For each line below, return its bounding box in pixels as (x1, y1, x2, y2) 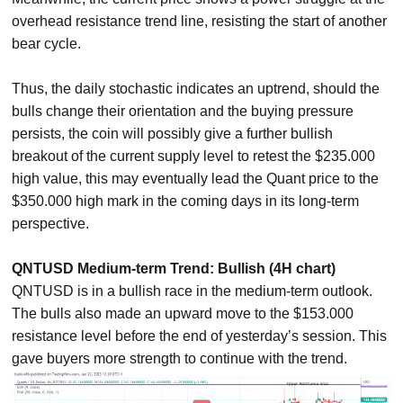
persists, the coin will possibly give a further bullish (12, 126, 334, 142)
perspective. (12, 216, 90, 232)
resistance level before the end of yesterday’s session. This (12, 328, 388, 345)
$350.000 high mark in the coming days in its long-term (12, 193, 360, 210)
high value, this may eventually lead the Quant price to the (12, 171, 380, 187)
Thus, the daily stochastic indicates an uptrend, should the (12, 81, 381, 97)
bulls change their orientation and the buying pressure (12, 103, 354, 120)
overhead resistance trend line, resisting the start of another (12, 13, 388, 30)
